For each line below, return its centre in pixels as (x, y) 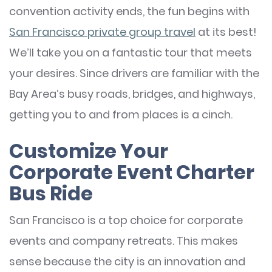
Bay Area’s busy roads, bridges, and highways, (132, 93)
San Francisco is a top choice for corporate (126, 220)
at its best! (226, 32)
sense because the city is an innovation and (127, 261)
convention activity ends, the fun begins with (129, 11)
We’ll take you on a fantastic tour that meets (131, 52)
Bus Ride (51, 193)
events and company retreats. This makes (124, 240)
